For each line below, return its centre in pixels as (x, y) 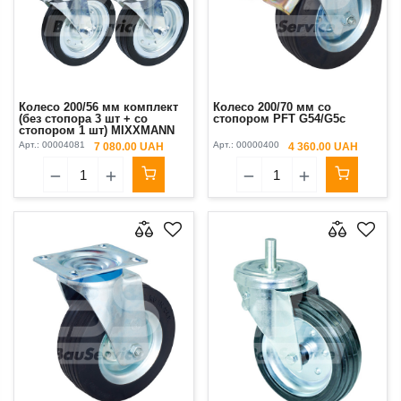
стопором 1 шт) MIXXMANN (97, 131)
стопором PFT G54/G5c (279, 119)
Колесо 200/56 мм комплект (98, 107)
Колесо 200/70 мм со (272, 107)
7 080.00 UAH (129, 147)
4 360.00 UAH (323, 147)
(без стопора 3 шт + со (83, 119)
